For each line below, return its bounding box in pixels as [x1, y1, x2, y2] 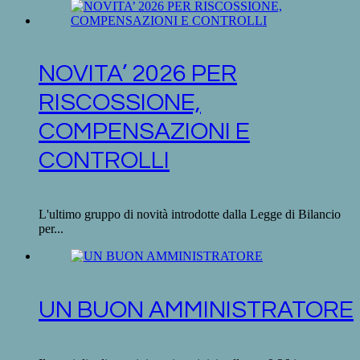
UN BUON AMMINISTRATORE [39, 297, 354, 323]
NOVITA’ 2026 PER [39, 61, 237, 87]
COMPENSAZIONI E [39, 119, 250, 145]
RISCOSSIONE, [39, 90, 201, 116]
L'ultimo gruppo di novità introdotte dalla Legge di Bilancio [39, 207, 341, 222]
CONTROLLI [39, 148, 170, 174]
